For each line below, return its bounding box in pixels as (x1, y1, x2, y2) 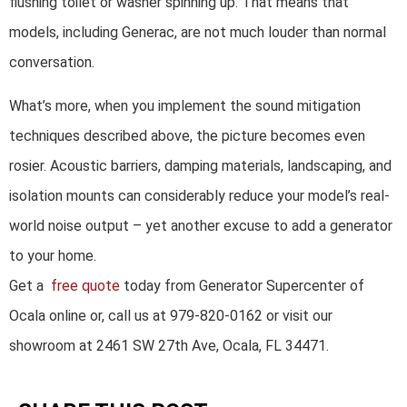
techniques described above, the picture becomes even (9, 126, 365, 144)
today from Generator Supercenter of (120, 276, 364, 294)
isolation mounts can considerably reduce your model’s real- (9, 186, 390, 204)
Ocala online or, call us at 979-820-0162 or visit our (9, 306, 333, 324)
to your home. (9, 246, 100, 264)
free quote (51, 276, 120, 294)
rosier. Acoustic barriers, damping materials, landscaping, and (9, 156, 392, 174)
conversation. (9, 54, 98, 72)
